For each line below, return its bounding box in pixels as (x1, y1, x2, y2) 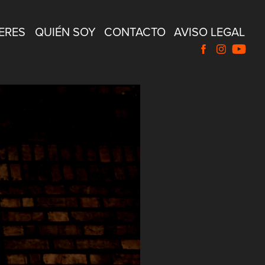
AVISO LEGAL (173, 23, 245, 40)
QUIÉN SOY (34, 23, 96, 40)
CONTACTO (104, 23, 166, 40)
